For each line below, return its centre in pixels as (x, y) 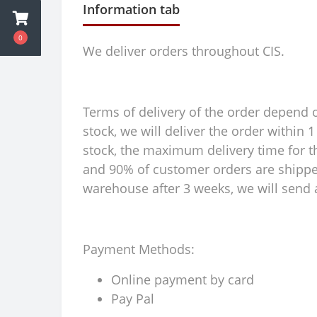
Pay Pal (133, 299)
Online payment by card (183, 280)
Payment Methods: (139, 249)
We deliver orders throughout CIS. (184, 51)
